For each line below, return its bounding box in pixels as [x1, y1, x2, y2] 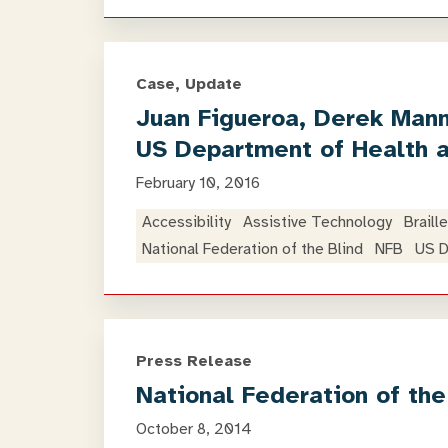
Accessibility [142, 212, 231, 232]
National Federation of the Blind [142, 239, 363, 259]
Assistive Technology [243, 212, 392, 232]
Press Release [136, 351, 252, 371]
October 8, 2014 [136, 419, 252, 439]
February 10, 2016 [136, 173, 260, 193]
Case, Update [136, 74, 242, 94]
